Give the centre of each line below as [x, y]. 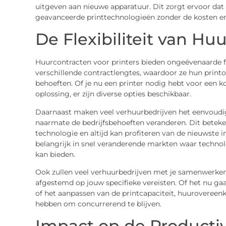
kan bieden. [55, 154]
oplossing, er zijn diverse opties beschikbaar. [113, 94]
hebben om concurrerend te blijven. [98, 204]
